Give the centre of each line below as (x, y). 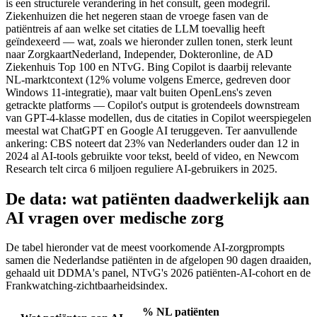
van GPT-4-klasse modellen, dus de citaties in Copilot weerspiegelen (158, 117)
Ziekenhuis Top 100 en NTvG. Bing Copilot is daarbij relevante (149, 67)
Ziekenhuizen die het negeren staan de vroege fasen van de (137, 16)
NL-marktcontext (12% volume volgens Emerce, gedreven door (148, 79)
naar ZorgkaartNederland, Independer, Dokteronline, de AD (139, 54)
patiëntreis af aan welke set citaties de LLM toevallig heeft (135, 28)
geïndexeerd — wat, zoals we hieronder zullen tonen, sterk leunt (149, 41)
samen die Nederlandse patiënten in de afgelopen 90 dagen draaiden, (158, 260)
